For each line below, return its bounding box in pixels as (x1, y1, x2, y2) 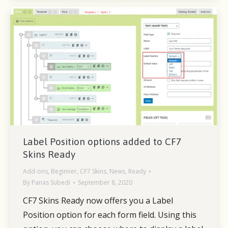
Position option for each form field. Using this (23, 209, 196, 220)
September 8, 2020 (78, 178, 132, 187)
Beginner (51, 166, 77, 176)
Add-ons (23, 166, 48, 176)
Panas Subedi (32, 178, 70, 187)
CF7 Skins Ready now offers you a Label (23, 194, 173, 206)
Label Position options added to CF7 (23, 135, 181, 147)
